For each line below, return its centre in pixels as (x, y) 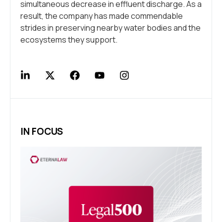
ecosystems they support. (69, 40)
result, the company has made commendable (102, 16)
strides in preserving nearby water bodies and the (111, 28)
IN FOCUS (42, 131)
